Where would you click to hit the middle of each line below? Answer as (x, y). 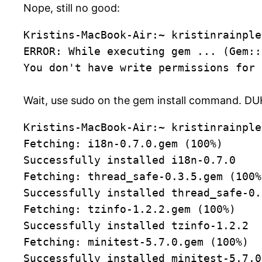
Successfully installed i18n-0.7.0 (130, 160)
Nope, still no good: (72, 8)
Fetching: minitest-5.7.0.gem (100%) (136, 242)
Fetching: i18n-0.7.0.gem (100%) (123, 144)
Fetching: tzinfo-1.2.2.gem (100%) (130, 209)
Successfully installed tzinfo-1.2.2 (136, 226)
